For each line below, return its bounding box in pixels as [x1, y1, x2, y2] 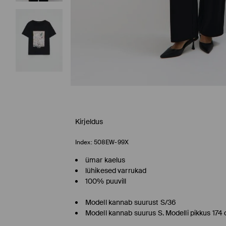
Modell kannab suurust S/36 [85, 198, 177, 207]
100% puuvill [85, 177, 127, 186]
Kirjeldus [75, 117, 103, 127]
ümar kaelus [85, 155, 126, 165]
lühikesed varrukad [85, 166, 147, 176]
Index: [75, 138, 92, 147]
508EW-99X [93, 138, 129, 147]
